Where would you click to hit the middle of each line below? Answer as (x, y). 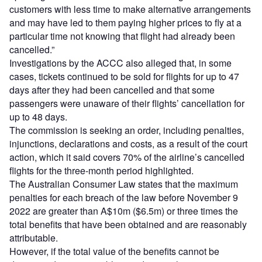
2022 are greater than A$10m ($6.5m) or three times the (124, 211)
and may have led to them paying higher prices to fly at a (125, 23)
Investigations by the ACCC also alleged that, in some (120, 63)
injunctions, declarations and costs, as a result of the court (128, 144)
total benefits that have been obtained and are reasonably (128, 225)
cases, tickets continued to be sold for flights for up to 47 (124, 77)
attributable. (35, 238)
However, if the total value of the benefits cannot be (114, 251)
